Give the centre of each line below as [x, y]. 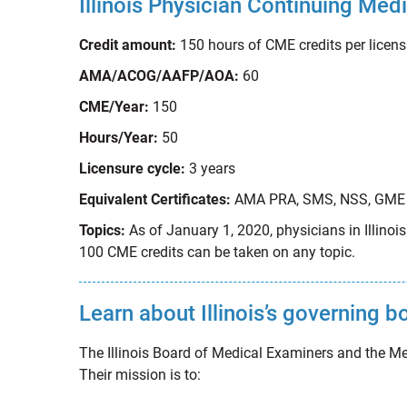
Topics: [102, 230]
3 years [210, 169]
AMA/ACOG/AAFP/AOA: [159, 76]
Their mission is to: [140, 375]
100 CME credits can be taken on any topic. [217, 252]
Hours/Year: [119, 138]
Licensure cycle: [132, 169]
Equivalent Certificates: [155, 199]
